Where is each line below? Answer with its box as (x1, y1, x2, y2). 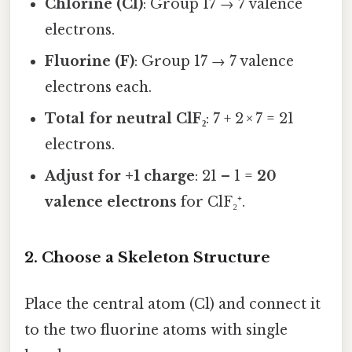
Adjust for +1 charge (45, 167, 196, 185)
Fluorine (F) (45, 53, 135, 71)
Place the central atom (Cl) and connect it (24, 295, 321, 313)
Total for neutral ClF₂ (45, 110, 207, 128)
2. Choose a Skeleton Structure (24, 247, 270, 266)
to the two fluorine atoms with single (24, 321, 288, 339)
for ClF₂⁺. (177, 193, 246, 211)
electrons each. (45, 79, 152, 97)
